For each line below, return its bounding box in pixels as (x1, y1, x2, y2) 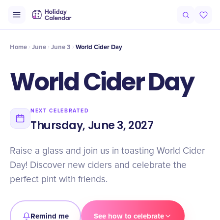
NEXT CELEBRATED (30, 108, 89, 114)
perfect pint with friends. (10, 175, 108, 184)
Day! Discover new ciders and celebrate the (10, 161, 187, 170)
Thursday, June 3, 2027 (30, 118, 154, 133)
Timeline (35, 17, 59, 25)
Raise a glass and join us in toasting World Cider (10, 146, 205, 156)
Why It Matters (106, 17, 146, 25)
